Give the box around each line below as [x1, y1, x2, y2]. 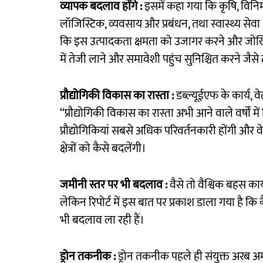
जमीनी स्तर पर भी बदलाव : [60, 175, 170, 195]
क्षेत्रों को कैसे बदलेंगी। [60, 139, 146, 159]
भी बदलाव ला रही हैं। [60, 210, 144, 230]
